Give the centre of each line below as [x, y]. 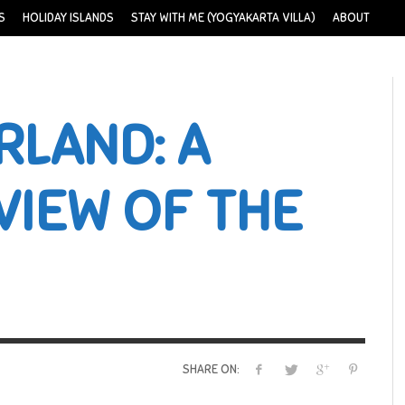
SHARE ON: [211, 370]
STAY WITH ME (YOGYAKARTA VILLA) [223, 18]
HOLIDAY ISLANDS [68, 18]
